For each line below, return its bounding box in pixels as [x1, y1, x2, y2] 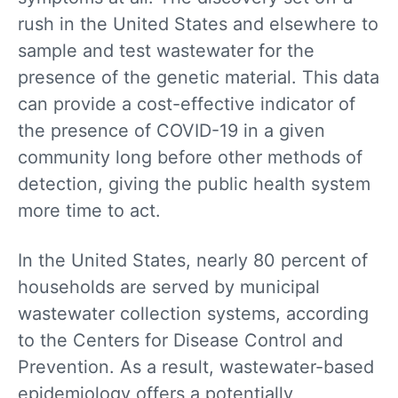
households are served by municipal [18, 275, 320, 298]
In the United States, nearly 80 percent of [18, 249, 368, 271]
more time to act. [18, 199, 161, 221]
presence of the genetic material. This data [18, 66, 379, 88]
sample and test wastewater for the [18, 39, 314, 61]
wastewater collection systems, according [18, 302, 369, 324]
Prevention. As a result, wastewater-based [18, 355, 374, 378]
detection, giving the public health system [18, 172, 370, 195]
